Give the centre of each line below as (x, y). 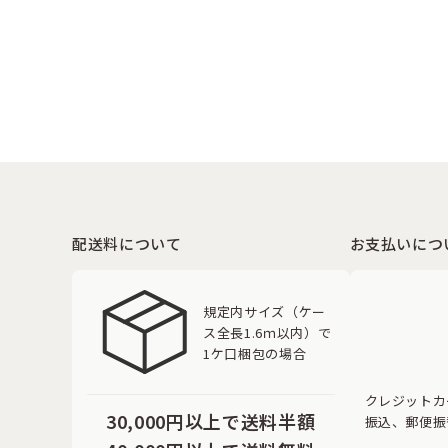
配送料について (127, 243)
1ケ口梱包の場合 (255, 353)
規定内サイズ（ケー (264, 311)
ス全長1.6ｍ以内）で (267, 332)
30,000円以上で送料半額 (211, 421)
